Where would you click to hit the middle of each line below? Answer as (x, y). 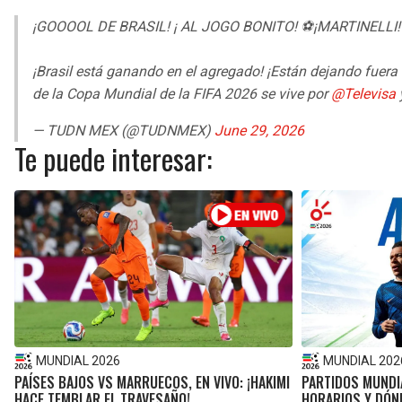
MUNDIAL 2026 (78, 360)
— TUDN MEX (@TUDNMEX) (123, 131)
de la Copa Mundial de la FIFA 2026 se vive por (182, 94)
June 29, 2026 (259, 131)
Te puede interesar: (113, 159)
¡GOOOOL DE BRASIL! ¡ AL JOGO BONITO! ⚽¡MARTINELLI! (216, 27)
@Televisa (363, 94)
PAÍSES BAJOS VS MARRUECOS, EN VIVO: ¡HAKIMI (152, 382)
